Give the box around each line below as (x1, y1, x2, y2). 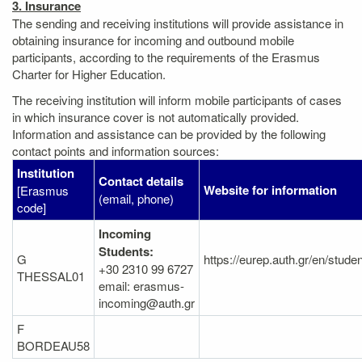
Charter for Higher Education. (12, 65, 166, 82)
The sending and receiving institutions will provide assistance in (12, 15, 343, 32)
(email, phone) (99, 189, 174, 207)
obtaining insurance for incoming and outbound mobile (12, 32, 294, 48)
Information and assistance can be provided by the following (12, 124, 326, 142)
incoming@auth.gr (99, 293, 195, 311)
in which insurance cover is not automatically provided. (12, 107, 299, 125)
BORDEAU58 (17, 336, 90, 354)
